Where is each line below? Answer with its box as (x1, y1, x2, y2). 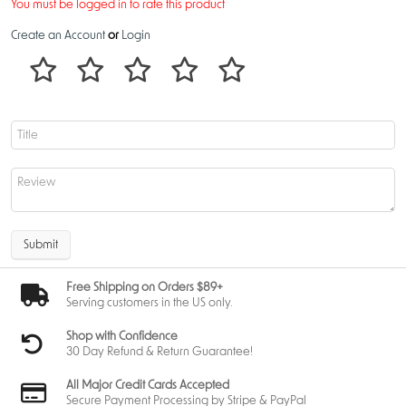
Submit (23, 238, 58, 251)
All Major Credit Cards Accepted (66, 379, 229, 391)
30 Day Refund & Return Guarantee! (66, 345, 253, 358)
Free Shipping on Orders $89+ (66, 281, 223, 294)
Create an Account (10, 30, 105, 43)
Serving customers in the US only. (66, 296, 233, 309)
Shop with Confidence (66, 330, 178, 343)
